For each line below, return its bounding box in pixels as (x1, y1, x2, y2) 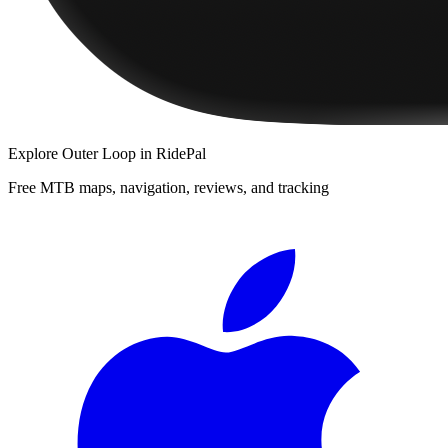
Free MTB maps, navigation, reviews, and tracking (8, 178, 329, 196)
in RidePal (136, 144, 206, 162)
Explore (8, 144, 62, 162)
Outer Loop (62, 144, 136, 162)
